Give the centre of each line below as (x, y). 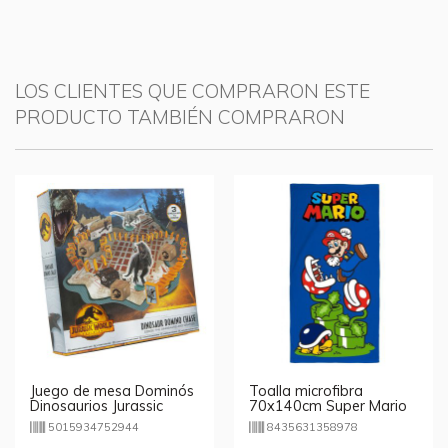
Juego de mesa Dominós (112, 391)
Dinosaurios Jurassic (96, 406)
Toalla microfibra (306, 391)
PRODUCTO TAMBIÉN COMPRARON (180, 117)
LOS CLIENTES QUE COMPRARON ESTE (192, 91)
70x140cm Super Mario (328, 406)
